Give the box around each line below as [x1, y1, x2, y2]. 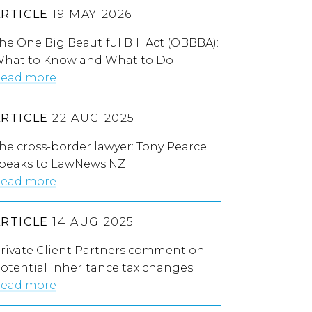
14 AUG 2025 [48, 214, 135, 228]
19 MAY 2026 [48, 7, 133, 21]
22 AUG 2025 [48, 111, 136, 125]
